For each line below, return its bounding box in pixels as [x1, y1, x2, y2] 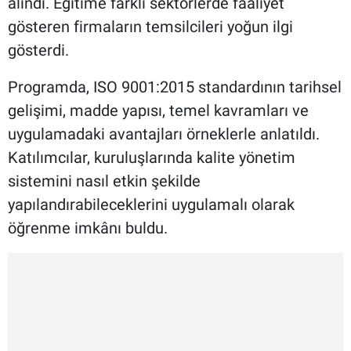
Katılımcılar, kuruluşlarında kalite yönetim [8, 147, 295, 167]
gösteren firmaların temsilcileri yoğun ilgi [8, 16, 293, 36]
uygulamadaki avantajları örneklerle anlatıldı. [8, 124, 320, 143]
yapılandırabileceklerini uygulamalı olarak [8, 194, 295, 214]
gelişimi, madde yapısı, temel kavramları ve [8, 100, 309, 120]
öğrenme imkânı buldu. [8, 218, 168, 237]
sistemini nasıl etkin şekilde [8, 171, 201, 190]
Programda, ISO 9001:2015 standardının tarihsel [8, 77, 342, 96]
